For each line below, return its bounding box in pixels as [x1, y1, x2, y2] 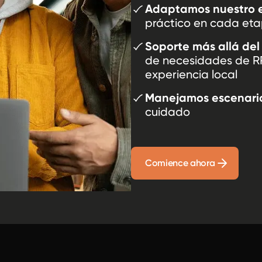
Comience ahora [145, 157, 215, 169]
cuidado [145, 105, 190, 119]
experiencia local [145, 67, 237, 82]
